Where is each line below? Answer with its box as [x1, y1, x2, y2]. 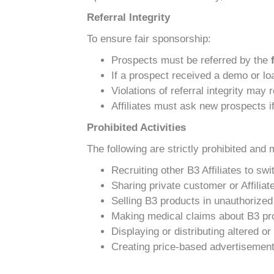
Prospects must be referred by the [111, 54, 271, 66]
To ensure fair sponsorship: [87, 33, 211, 45]
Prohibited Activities [87, 122, 186, 133]
